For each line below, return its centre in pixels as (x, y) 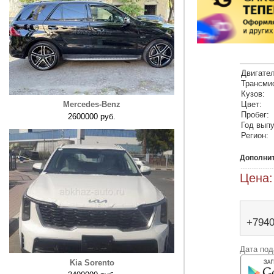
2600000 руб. (92, 117)
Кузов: (253, 94)
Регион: (255, 135)
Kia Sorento (92, 263)
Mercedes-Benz (92, 104)
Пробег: (255, 115)
